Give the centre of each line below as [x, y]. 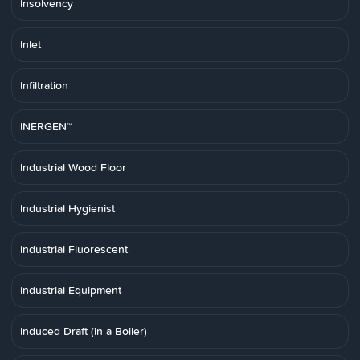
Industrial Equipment [71, 290]
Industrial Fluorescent [74, 249]
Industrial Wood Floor [73, 167]
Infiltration [44, 85]
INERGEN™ [46, 126]
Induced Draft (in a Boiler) [84, 331]
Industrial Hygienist [67, 208]
